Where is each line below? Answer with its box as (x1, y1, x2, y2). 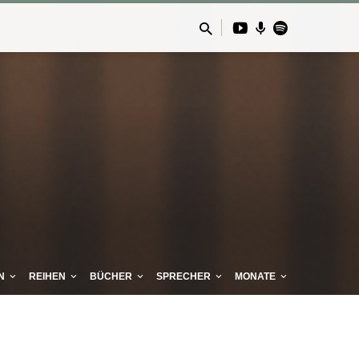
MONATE (235, 271, 278, 283)
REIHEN (28, 271, 68, 283)
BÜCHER (89, 271, 135, 283)
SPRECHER (155, 271, 213, 283)
